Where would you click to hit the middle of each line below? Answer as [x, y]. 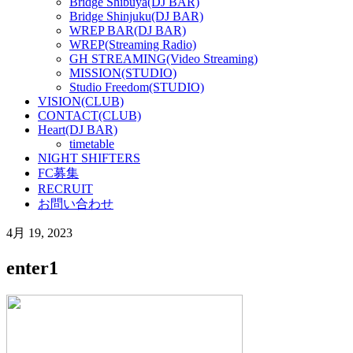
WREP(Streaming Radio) [133, 45]
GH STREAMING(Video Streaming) [163, 59]
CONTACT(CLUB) [89, 115]
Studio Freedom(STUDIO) [137, 87]
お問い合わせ [76, 204]
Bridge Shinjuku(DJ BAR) [136, 16]
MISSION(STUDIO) [123, 73]
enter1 [32, 268]
